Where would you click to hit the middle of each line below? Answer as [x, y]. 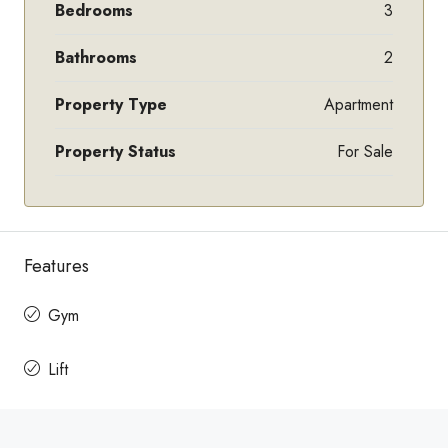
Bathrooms [96, 57]
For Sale [365, 151]
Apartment [358, 104]
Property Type [111, 104]
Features [56, 265]
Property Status [115, 151]
